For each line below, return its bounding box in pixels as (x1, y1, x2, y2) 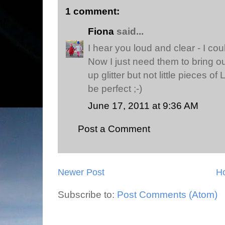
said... (114, 25, 144, 37)
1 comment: (65, 5, 120, 17)
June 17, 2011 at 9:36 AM (88, 99, 198, 111)
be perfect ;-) (88, 83, 142, 94)
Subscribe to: (58, 189, 117, 200)
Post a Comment (78, 123, 150, 135)
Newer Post (58, 167, 104, 177)
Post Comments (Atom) (117, 189, 217, 200)
